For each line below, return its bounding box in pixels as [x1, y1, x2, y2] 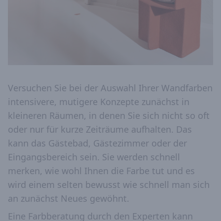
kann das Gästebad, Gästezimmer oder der [8, 137, 187, 149]
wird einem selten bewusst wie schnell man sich [8, 179, 210, 191]
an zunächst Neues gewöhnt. [8, 192, 129, 205]
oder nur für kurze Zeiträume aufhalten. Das [8, 123, 192, 136]
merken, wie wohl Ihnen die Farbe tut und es [8, 165, 195, 177]
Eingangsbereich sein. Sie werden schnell [8, 151, 180, 163]
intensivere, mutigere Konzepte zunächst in [8, 96, 189, 108]
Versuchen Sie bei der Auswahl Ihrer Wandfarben [8, 82, 213, 94]
